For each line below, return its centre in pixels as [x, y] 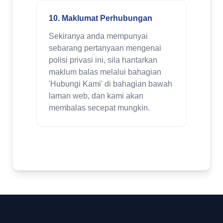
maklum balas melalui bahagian [105, 72]
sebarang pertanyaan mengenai [105, 48]
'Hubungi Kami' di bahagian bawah [111, 84]
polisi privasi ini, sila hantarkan [103, 60]
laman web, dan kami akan [96, 96]
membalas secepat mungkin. [99, 108]
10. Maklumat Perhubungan [101, 18]
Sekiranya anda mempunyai [98, 36]
